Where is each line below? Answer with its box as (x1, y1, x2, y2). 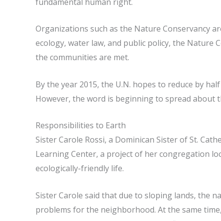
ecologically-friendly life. (36, 163, 124, 174)
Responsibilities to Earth (36, 120, 126, 131)
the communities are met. (36, 52, 129, 63)
